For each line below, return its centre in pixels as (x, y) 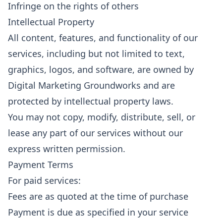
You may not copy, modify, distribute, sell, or (102, 117)
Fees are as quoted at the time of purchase (98, 196)
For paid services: (44, 180)
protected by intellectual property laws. (91, 101)
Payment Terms (41, 165)
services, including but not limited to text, (96, 54)
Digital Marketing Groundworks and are (91, 85)
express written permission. (67, 149)
